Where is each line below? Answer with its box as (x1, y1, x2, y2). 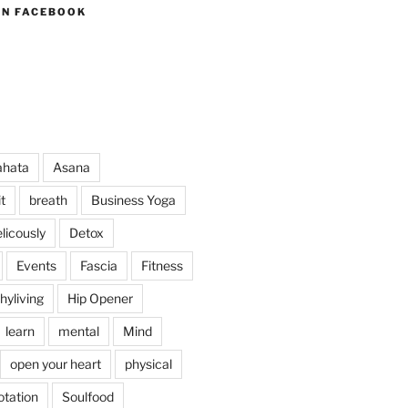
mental (57, 322, 99, 339)
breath (28, 191, 67, 208)
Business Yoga (90, 191, 176, 208)
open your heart (9, 355, 101, 372)
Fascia (79, 257, 117, 273)
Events (15, 257, 56, 273)
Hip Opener (66, 290, 133, 306)
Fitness (140, 257, 183, 273)
